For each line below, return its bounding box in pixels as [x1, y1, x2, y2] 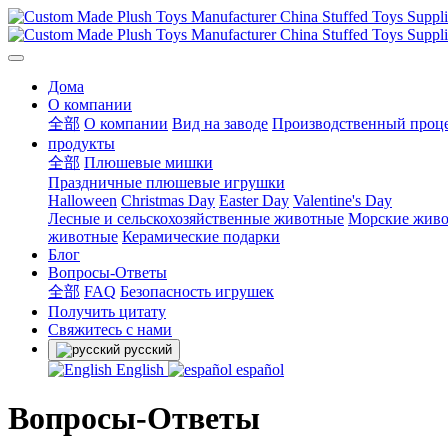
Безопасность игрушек [120, 283, 274, 300]
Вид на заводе [172, 115, 268, 132]
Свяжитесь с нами [48, 321, 172, 338]
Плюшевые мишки [84, 154, 213, 171]
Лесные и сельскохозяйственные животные [48, 210, 344, 227]
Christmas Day [121, 192, 215, 209]
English [112, 361, 168, 378]
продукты [48, 135, 115, 152]
